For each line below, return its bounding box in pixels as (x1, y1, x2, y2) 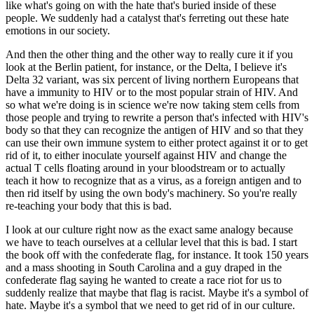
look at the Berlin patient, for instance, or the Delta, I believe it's (6, 60, 287, 73)
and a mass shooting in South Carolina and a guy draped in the (6, 261, 282, 273)
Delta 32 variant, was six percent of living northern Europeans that (6, 73, 299, 86)
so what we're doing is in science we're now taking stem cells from (6, 98, 299, 111)
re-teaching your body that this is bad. (6, 199, 172, 212)
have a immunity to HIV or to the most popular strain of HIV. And (6, 86, 298, 98)
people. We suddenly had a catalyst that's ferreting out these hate (6, 11, 289, 24)
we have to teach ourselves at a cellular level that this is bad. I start (6, 235, 297, 248)
